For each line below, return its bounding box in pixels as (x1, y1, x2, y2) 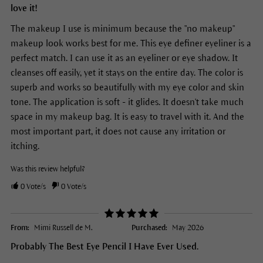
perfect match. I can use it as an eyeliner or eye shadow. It (10, 53, 238, 63)
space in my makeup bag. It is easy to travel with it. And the (10, 112, 244, 122)
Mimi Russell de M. (33, 224, 93, 232)
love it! (10, 3, 37, 14)
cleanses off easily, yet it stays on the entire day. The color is (10, 68, 243, 78)
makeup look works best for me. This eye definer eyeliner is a (10, 38, 251, 49)
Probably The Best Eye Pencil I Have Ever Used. (10, 241, 198, 252)
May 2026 (172, 224, 204, 232)
